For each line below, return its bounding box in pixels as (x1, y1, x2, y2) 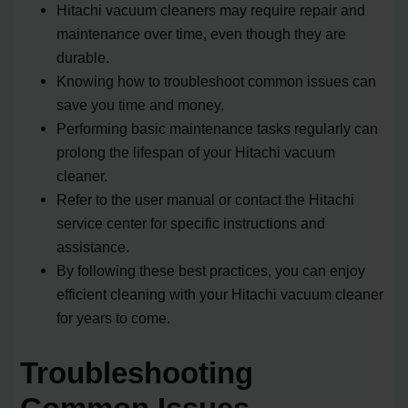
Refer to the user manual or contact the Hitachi (56, 191, 355, 209)
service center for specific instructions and (56, 215, 326, 232)
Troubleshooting (20, 355, 254, 390)
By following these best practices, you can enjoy (56, 262, 366, 280)
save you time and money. (56, 97, 225, 114)
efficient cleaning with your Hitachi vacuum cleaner (56, 286, 384, 303)
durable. (56, 49, 110, 66)
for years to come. (56, 310, 171, 327)
